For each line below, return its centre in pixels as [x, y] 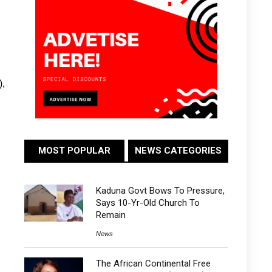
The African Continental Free [153, 263]
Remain [110, 215]
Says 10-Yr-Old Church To [148, 203]
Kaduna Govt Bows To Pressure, [160, 191]
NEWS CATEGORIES [178, 151]
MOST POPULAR [74, 151]
